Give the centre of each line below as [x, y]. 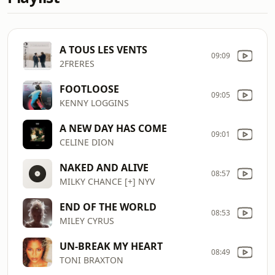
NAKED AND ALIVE [104, 167]
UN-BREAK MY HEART [111, 246]
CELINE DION [87, 142]
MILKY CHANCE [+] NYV [107, 181]
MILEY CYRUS [87, 220]
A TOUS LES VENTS [103, 49]
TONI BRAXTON [91, 260]
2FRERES [77, 63]
